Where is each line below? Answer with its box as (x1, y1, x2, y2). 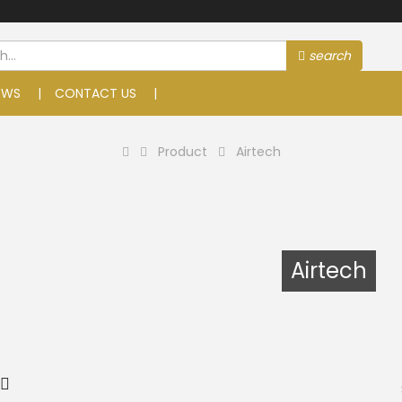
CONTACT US (55, 84, 136, 102)
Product (146, 143, 218, 161)
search (308, 47, 351, 65)
